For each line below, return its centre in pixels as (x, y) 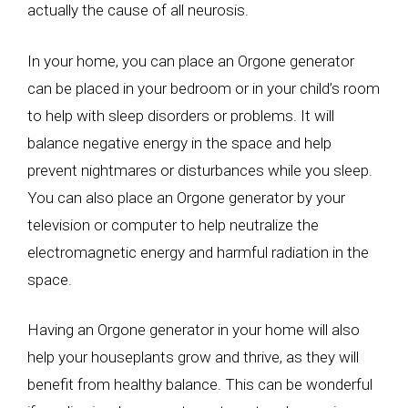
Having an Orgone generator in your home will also (194, 330)
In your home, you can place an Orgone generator (191, 61)
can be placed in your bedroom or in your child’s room (204, 88)
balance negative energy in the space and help (179, 143)
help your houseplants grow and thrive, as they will (193, 357)
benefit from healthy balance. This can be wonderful (200, 384)
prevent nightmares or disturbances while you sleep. (200, 170)
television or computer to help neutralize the (173, 224)
